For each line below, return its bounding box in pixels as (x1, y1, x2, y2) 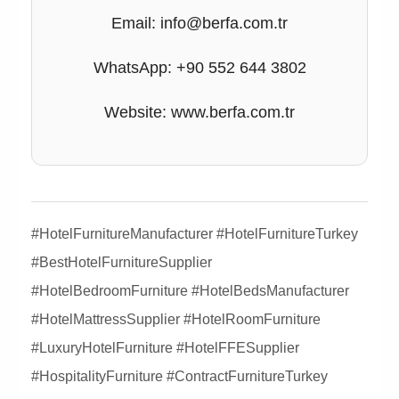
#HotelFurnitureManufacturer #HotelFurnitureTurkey (31, 225, 358, 241)
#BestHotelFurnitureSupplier (31, 254, 212, 270)
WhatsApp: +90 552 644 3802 (93, 58, 306, 77)
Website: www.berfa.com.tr (104, 102, 295, 121)
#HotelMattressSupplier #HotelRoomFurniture (31, 311, 321, 327)
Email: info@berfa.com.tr (111, 13, 288, 32)
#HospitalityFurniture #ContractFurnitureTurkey (31, 368, 328, 384)
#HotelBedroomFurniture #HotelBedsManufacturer (31, 282, 349, 298)
